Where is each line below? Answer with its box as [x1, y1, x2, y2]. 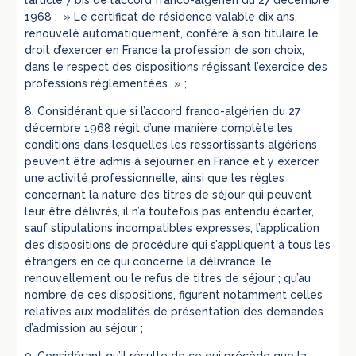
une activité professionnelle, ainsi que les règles [25, 172, 285, 185]
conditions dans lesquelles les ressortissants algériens [25, 138, 318, 152]
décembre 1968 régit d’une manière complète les [25, 122, 294, 135]
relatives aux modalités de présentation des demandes [25, 305, 324, 319]
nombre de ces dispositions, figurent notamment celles [25, 288, 323, 302]
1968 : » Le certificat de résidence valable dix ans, [25, 10, 298, 24]
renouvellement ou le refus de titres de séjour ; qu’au [25, 272, 311, 285]
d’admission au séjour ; [25, 322, 144, 335]
